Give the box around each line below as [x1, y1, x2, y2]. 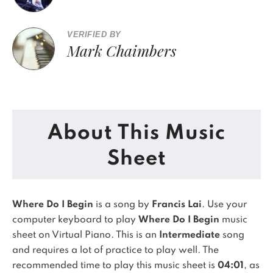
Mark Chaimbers [67, 40, 177, 60]
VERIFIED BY [67, 30, 121, 39]
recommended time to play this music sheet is [12, 261, 218, 271]
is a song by [93, 200, 152, 210]
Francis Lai [152, 200, 202, 210]
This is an [116, 230, 159, 240]
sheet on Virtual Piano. [12, 230, 116, 240]
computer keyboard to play [12, 215, 138, 225]
